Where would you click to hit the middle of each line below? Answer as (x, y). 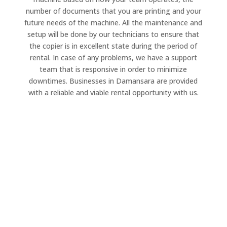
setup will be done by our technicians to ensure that (113, 34)
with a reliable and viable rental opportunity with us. (113, 92)
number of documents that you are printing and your (113, 11)
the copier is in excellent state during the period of (113, 46)
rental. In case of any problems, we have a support (113, 58)
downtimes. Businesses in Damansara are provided (113, 81)
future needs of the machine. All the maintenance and (113, 23)
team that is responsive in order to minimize (113, 69)
